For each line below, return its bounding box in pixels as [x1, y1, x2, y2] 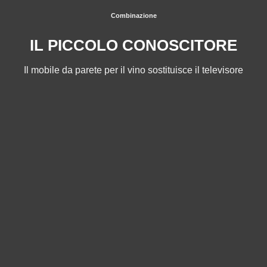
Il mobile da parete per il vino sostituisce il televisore [24, 65, 243, 76]
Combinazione [110, 11, 157, 19]
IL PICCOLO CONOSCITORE [30, 36, 237, 54]
